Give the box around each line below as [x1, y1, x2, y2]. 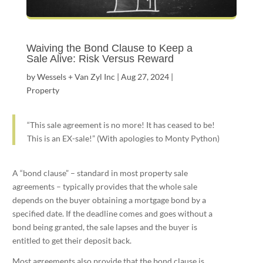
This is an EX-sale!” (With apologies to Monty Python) [26, 133, 220, 143]
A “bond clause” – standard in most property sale [12, 167, 188, 178]
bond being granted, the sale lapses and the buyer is [12, 221, 197, 232]
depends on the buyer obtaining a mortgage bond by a [12, 194, 206, 205]
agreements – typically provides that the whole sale [12, 181, 197, 191]
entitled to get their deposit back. [12, 235, 131, 245]
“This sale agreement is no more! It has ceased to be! [26, 119, 215, 130]
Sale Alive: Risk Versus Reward [26, 52, 174, 65]
